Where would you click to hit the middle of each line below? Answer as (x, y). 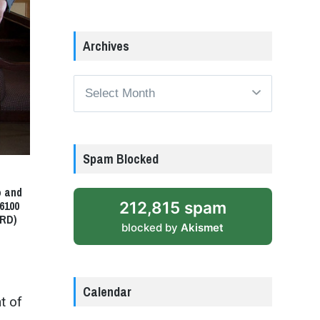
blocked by (151, 227)
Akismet (202, 227)
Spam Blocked (120, 159)
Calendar (107, 291)
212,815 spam (172, 207)
